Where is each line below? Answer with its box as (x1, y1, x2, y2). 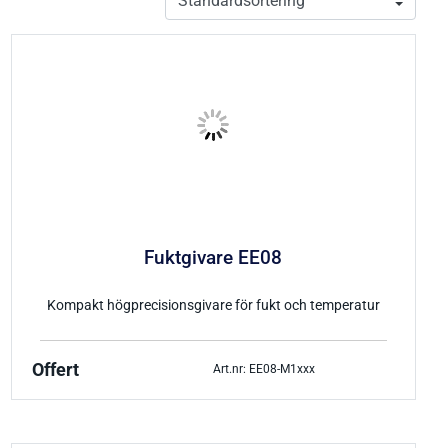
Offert (31, 359, 79, 380)
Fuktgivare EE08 (144, 247, 283, 270)
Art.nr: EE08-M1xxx (213, 362, 316, 377)
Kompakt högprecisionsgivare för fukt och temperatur (46, 296, 380, 314)
